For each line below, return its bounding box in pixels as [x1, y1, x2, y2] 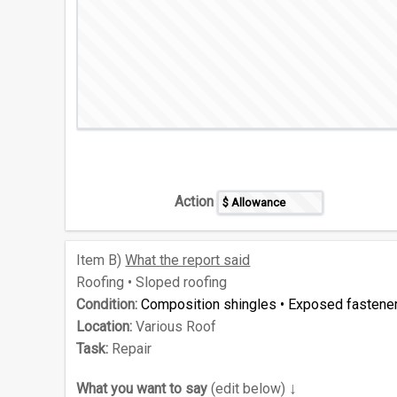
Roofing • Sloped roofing [76, 274, 228, 292]
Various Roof [132, 318, 217, 336]
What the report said [125, 252, 251, 269]
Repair [108, 340, 152, 358]
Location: [76, 318, 133, 336]
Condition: [76, 296, 138, 314]
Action [175, 193, 214, 211]
